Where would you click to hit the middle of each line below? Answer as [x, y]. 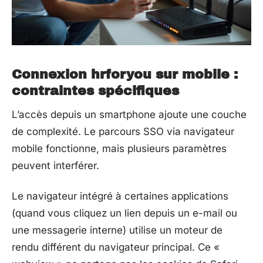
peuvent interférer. [55, 166]
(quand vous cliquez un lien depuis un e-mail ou [124, 213]
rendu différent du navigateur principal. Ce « [116, 247]
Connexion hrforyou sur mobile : [125, 75]
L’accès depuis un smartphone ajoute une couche [129, 114]
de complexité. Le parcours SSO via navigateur [123, 131]
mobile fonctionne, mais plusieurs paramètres [119, 149]
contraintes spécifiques [95, 91]
